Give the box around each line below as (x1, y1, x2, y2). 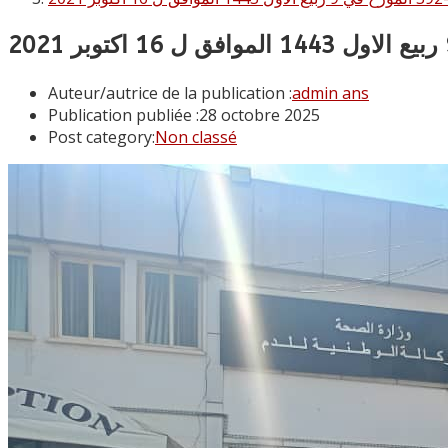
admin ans (292, 81, 369, 104)
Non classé (155, 125, 237, 148)
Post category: (48, 125, 155, 148)
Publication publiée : (48, 103, 199, 126)
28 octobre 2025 (199, 103, 320, 126)
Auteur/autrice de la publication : (48, 81, 292, 104)
